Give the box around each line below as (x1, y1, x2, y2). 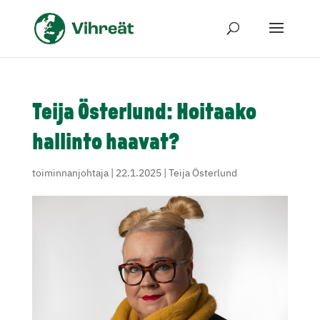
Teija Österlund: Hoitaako (31, 101, 256, 125)
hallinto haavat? (31, 131, 179, 155)
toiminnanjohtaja (31, 166, 109, 179)
